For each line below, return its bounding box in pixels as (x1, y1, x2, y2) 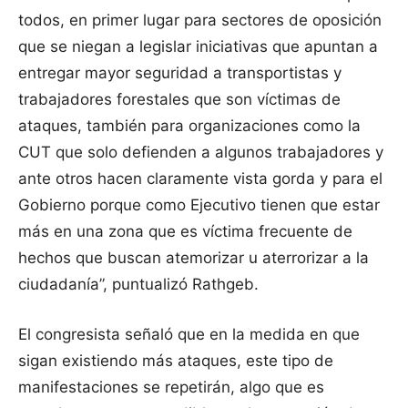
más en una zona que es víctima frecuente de (18, 222, 352, 241)
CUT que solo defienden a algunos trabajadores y (18, 143, 383, 162)
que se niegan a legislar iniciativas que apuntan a (18, 37, 378, 56)
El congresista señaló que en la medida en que (18, 325, 360, 344)
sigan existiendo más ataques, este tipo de (18, 352, 333, 371)
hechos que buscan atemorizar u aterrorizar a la (18, 249, 369, 268)
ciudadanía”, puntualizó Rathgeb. (18, 275, 259, 294)
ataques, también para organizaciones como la (18, 117, 361, 136)
